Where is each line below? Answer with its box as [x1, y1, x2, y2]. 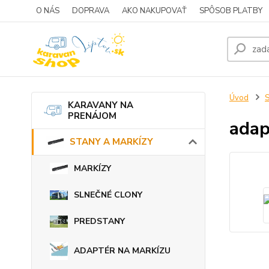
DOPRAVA [72, 5, 109, 16]
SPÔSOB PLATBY [199, 5, 262, 16]
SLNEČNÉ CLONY [74, 189, 142, 201]
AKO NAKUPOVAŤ [122, 5, 187, 16]
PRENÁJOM [68, 110, 116, 122]
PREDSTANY [74, 215, 125, 227]
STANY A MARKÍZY [70, 136, 153, 148]
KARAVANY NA [68, 99, 133, 111]
